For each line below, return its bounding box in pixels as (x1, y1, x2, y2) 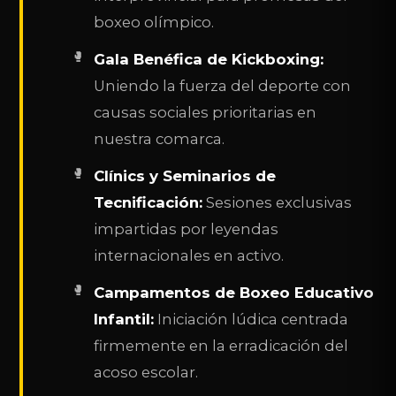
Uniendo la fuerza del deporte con (94, 76, 352, 95)
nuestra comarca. (94, 129, 225, 148)
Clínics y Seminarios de (94, 166, 277, 185)
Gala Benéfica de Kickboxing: (94, 49, 324, 68)
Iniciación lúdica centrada (154, 309, 349, 328)
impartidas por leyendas (94, 219, 279, 238)
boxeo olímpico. (94, 12, 215, 31)
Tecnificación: (94, 193, 203, 211)
